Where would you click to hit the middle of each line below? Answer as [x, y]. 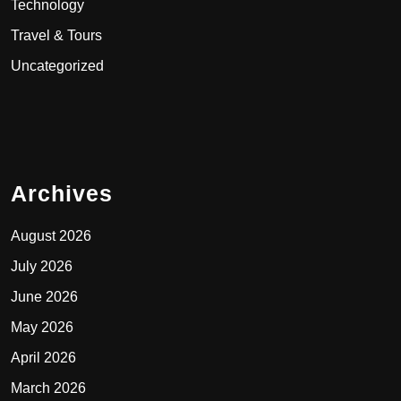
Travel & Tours [56, 35]
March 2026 [48, 388]
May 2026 [42, 327]
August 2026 [51, 235]
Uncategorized [57, 65]
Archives [62, 193]
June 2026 [44, 296]
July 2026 [42, 266]
